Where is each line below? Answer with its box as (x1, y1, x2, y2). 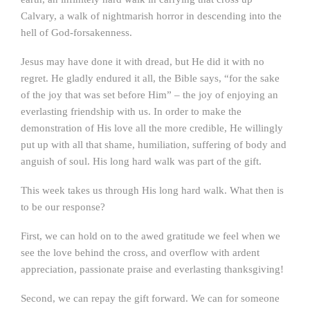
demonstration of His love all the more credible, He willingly (21, 122, 283, 134)
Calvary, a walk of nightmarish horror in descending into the (21, 10, 282, 21)
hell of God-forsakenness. (21, 27, 132, 38)
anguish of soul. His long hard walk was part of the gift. (21, 156, 262, 167)
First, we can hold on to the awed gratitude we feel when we (21, 230, 280, 241)
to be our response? (21, 201, 105, 212)
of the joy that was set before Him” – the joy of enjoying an (21, 89, 278, 100)
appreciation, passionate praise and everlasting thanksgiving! (21, 264, 284, 275)
